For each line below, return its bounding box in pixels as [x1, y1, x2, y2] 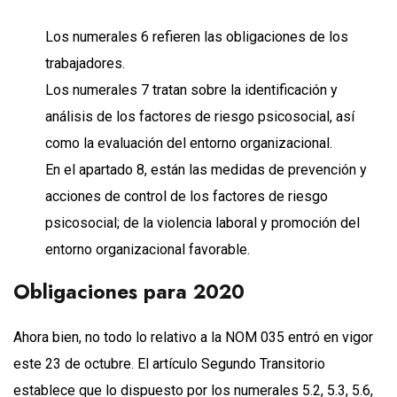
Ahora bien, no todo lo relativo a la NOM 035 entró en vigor [13, 328, 373, 346]
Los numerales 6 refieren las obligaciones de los [45, 27, 348, 45]
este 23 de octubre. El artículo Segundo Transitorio [13, 354, 325, 372]
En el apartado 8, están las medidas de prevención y [45, 160, 367, 178]
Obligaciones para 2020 [13, 276, 245, 306]
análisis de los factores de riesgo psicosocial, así [45, 107, 354, 125]
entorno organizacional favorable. [45, 240, 250, 258]
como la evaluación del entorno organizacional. [45, 134, 332, 152]
